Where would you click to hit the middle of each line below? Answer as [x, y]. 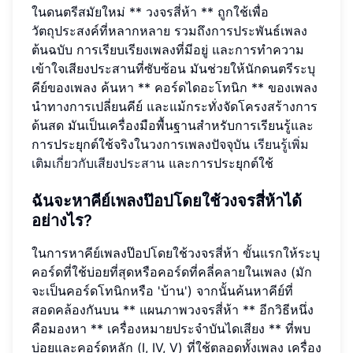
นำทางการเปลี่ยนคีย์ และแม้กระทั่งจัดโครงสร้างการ [175, 107]
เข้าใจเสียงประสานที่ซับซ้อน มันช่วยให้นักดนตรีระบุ [173, 69]
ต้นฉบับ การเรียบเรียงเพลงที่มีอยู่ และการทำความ [168, 50]
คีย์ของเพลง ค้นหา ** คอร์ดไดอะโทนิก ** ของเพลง [175, 88]
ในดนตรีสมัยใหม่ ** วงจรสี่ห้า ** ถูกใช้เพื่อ [150, 12]
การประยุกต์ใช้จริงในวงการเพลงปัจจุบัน [143, 145]
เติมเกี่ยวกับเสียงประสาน [98, 163]
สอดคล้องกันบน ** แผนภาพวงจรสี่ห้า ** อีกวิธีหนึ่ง [173, 310]
